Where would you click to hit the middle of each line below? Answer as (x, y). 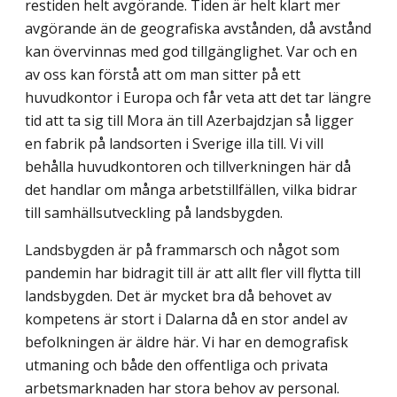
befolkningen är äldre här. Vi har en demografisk (187, 342)
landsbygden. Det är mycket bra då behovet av (178, 296)
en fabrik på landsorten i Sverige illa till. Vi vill (174, 143)
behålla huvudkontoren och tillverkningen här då (188, 166)
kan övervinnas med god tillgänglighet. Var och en (191, 51)
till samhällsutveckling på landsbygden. (154, 212)
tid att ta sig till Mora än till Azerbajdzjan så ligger (189, 120)
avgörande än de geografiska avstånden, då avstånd (198, 28)
